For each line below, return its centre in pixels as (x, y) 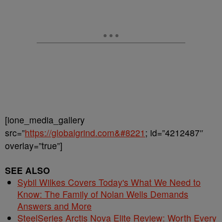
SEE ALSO (28, 170)
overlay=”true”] (34, 145)
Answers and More (55, 206)
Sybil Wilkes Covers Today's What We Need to (109, 182)
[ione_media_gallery (45, 120)
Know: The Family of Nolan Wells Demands (103, 194)
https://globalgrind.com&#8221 (85, 133)
